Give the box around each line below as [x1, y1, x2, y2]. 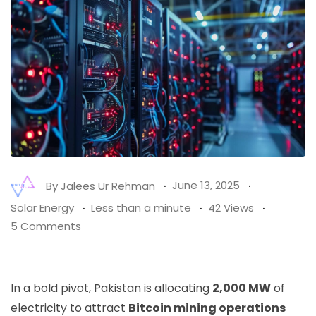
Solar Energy [11, 200, 74, 215]
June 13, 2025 [172, 178, 240, 193]
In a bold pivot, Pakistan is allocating [11, 279, 212, 296]
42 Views [208, 200, 254, 215]
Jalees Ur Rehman [61, 178, 155, 193]
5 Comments [11, 218, 81, 233]
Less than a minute [91, 200, 191, 215]
